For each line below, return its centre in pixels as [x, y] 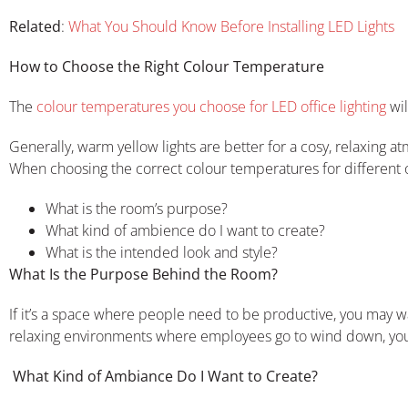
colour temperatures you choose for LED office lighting [211, 106]
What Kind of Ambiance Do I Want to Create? [163, 376]
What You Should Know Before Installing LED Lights [229, 26]
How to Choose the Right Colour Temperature [167, 66]
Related [35, 26]
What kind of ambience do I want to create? [185, 230]
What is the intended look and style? [162, 252]
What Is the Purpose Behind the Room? [143, 274]
